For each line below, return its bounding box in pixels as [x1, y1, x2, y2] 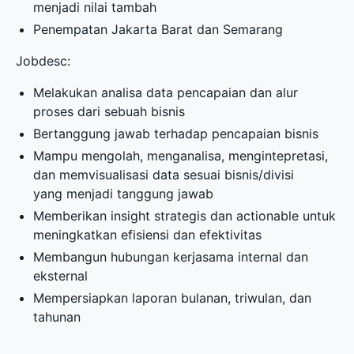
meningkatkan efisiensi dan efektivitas [33, 227, 262, 243]
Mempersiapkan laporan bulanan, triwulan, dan [33, 290, 312, 306]
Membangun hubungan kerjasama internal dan [33, 249, 309, 265]
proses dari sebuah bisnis [33, 104, 186, 119]
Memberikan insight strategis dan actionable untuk [33, 208, 337, 224]
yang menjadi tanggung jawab [33, 186, 214, 201]
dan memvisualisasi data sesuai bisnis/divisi [33, 167, 295, 183]
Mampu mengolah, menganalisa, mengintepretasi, [33, 148, 329, 164]
